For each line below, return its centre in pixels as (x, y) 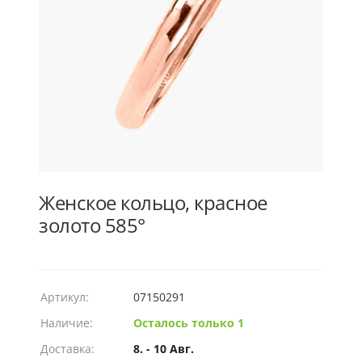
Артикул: (65, 297)
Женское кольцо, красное (153, 202)
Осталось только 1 (189, 323)
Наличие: (67, 323)
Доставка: (67, 349)
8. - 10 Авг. (164, 349)
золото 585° (92, 225)
